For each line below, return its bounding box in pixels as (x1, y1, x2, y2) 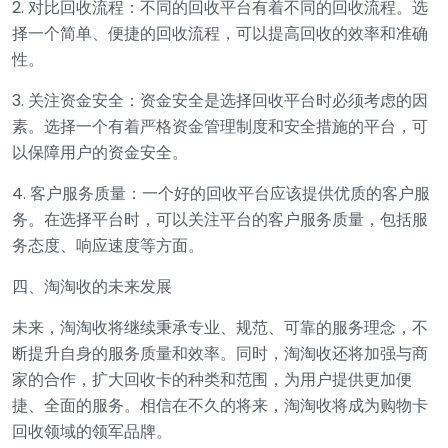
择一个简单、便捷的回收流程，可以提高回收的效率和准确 (12, 22, 428, 45)
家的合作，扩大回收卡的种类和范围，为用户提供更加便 (12, 368, 412, 391)
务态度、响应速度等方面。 (12, 234, 204, 257)
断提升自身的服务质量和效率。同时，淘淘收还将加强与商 (12, 342, 428, 365)
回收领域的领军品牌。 (12, 420, 172, 443)
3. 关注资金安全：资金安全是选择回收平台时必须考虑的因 (12, 89, 428, 112)
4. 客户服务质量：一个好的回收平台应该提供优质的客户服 (12, 182, 430, 205)
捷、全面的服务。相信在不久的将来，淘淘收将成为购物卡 (12, 394, 428, 417)
